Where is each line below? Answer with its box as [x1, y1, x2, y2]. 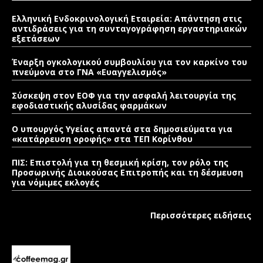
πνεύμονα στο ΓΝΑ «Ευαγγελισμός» [12, 66, 167, 78]
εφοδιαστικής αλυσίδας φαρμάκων [12, 100, 167, 112]
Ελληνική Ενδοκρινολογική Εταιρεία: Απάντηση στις [12, 13, 242, 25]
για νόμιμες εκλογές [12, 177, 99, 188]
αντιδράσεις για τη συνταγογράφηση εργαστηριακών [12, 23, 247, 35]
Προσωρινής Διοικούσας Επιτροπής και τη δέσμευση [12, 167, 243, 178]
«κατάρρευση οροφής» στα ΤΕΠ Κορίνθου [12, 133, 193, 145]
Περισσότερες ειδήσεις [150, 210, 251, 221]
